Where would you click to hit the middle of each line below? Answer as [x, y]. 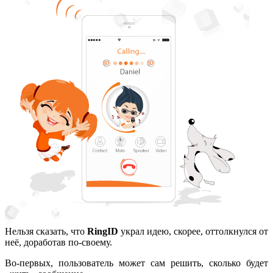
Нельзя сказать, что [46, 232]
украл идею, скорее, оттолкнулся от [193, 232]
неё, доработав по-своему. [58, 243]
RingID [103, 232]
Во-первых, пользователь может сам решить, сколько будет [136, 263]
